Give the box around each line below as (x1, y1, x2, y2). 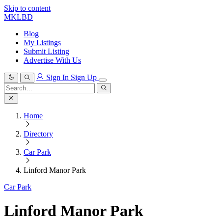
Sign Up (71, 73, 99, 82)
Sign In (46, 73, 69, 82)
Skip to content (4, 4, 51, 12)
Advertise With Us (24, 56, 81, 64)
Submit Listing (24, 47, 69, 55)
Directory (24, 130, 53, 138)
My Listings (24, 38, 61, 47)
